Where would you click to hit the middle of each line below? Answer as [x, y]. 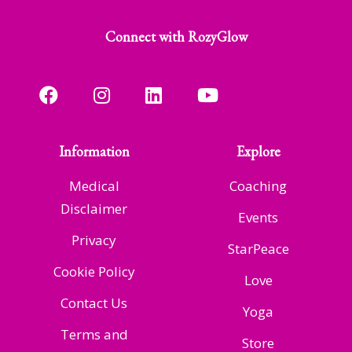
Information [94, 152]
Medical [94, 186]
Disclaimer [94, 209]
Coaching [258, 186]
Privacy [94, 240]
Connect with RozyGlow [176, 37]
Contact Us [94, 303]
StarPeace [258, 249]
